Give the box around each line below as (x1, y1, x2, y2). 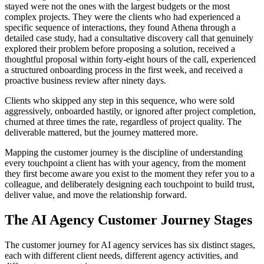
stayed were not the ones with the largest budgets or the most (5, 1, 230, 12)
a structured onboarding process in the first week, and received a (5, 65, 243, 75)
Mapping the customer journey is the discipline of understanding (5, 147, 243, 158)
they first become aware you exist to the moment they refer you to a (5, 169, 255, 179)
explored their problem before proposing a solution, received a (5, 44, 235, 54)
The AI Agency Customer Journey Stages (5, 212, 252, 228)
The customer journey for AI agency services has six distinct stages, (5, 240, 255, 250)
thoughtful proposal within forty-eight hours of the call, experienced (5, 54, 256, 65)
